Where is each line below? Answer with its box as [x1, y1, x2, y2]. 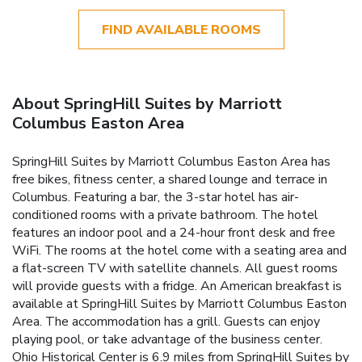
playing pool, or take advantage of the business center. [12, 330, 322, 348]
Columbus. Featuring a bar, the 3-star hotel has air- [12, 187, 299, 206]
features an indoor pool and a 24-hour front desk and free [12, 223, 335, 242]
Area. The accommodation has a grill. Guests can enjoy [12, 312, 320, 330]
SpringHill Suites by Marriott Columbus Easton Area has [12, 152, 330, 170]
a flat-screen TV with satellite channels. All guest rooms [12, 259, 338, 277]
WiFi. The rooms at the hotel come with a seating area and [12, 241, 347, 259]
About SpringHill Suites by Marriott [12, 92, 282, 115]
